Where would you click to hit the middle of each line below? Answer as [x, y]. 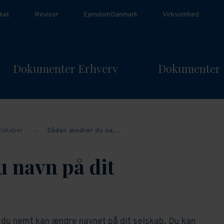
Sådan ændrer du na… [83, 131]
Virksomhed [181, 15]
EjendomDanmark [110, 15]
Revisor [46, 15]
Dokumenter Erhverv [65, 68]
